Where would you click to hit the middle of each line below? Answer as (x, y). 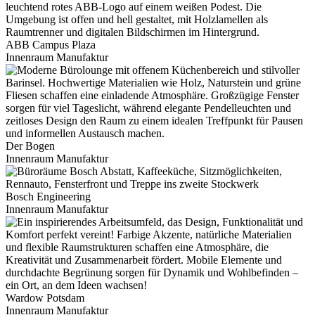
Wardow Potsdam (45, 298)
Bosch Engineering (48, 197)
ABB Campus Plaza (51, 45)
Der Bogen (30, 146)
